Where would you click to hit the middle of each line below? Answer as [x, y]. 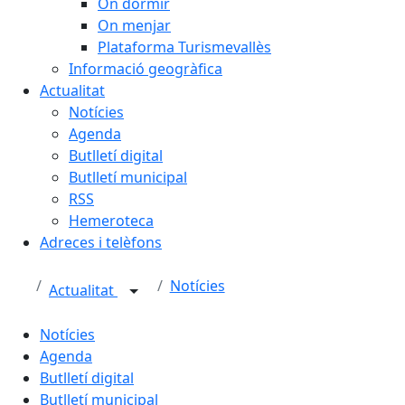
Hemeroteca [111, 221]
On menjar [134, 25]
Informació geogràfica [146, 69]
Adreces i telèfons [101, 242]
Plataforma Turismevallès [184, 47]
